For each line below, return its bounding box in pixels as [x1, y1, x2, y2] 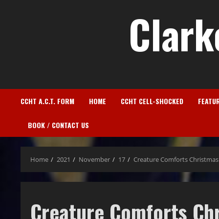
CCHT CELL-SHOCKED [121, 96, 183, 107]
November [79, 155, 110, 164]
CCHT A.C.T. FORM [21, 96, 74, 107]
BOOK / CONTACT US [28, 120, 89, 131]
